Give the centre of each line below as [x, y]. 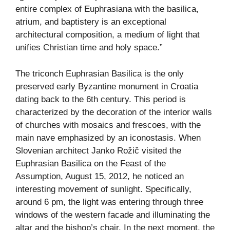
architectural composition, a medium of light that [108, 35]
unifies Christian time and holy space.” [89, 48]
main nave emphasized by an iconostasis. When [108, 138]
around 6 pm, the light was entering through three [109, 202]
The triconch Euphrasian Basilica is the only [100, 73]
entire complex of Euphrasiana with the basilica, [107, 9]
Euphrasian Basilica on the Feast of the [91, 163]
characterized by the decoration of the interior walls [114, 112]
